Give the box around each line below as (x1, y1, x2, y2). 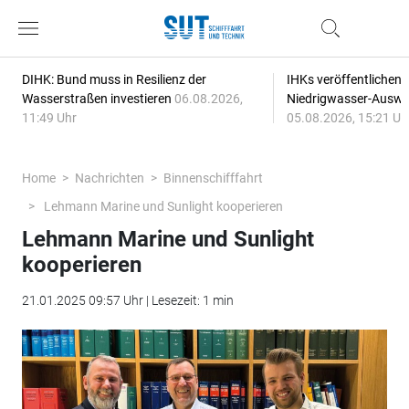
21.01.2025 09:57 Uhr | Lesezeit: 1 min (21, 293, 234, 308)
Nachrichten (74, 171, 144, 185)
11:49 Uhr (21, 110, 77, 125)
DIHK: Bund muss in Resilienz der (21, 72, 206, 87)
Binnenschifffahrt (163, 171, 263, 185)
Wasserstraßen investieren (21, 91, 174, 106)
